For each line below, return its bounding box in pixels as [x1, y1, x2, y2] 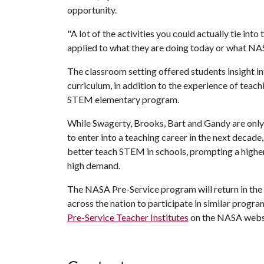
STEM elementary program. [67, 94, 179, 105]
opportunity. [67, 4, 117, 15]
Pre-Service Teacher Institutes [67, 212, 189, 223]
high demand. [67, 160, 120, 171]
